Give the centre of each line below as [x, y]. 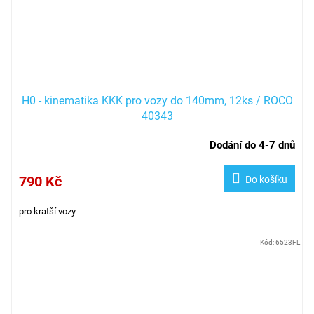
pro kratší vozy [47, 211]
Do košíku [266, 179]
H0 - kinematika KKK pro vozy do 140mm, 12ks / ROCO [157, 100]
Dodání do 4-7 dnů [252, 145]
